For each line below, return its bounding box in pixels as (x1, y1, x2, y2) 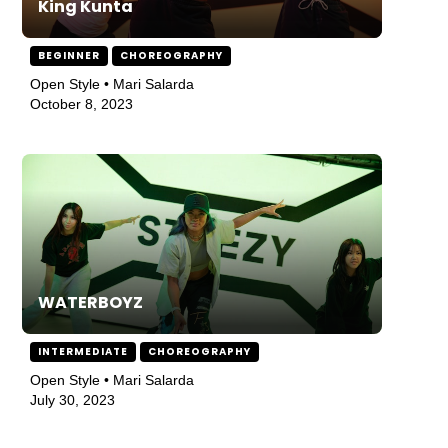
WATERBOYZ (38, 291, 144, 314)
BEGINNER (38, 48, 101, 63)
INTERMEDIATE (38, 344, 129, 359)
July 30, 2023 (30, 390, 116, 410)
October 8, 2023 (30, 94, 134, 114)
